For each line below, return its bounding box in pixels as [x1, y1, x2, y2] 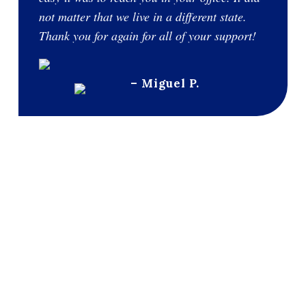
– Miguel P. [130, 75, 199, 91]
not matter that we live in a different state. [39, 8, 247, 25]
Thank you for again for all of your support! [39, 27, 256, 44]
